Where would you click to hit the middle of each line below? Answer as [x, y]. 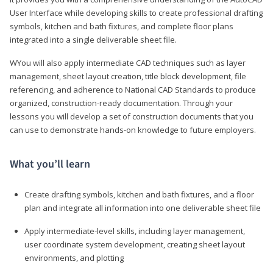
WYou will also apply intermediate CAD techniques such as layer [128, 62]
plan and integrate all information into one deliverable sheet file [143, 207]
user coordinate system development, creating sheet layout [135, 244]
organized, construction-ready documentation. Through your [121, 103]
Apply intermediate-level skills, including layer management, [135, 231]
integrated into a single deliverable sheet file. [93, 39]
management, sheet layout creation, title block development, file [128, 76]
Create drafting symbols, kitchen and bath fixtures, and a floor [139, 194]
